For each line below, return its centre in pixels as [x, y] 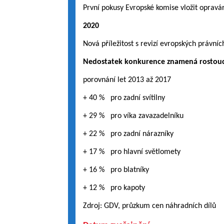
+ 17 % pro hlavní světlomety [131, 152]
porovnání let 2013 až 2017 [127, 80]
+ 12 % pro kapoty [114, 188]
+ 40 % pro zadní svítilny [124, 98]
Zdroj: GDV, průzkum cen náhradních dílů [149, 206]
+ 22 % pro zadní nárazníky [128, 134]
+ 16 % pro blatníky [116, 170]
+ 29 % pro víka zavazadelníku [133, 116]
